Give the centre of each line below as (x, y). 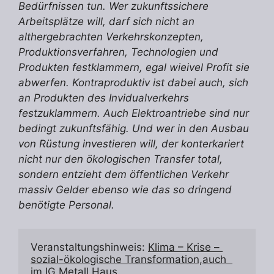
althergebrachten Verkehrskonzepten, (111, 37)
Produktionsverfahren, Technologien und (118, 52)
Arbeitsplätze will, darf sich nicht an (106, 22)
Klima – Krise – (184, 247)
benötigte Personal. (66, 205)
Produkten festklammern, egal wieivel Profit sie (134, 68)
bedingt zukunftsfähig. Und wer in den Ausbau (134, 129)
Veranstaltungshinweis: (89, 247)
